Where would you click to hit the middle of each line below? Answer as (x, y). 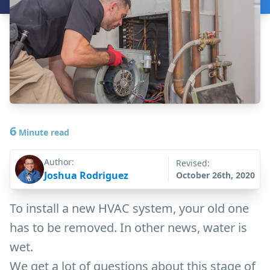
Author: (59, 162)
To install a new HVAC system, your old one (129, 208)
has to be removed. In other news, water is (128, 227)
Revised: (193, 163)
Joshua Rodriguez (86, 175)
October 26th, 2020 (215, 175)
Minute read (43, 132)
